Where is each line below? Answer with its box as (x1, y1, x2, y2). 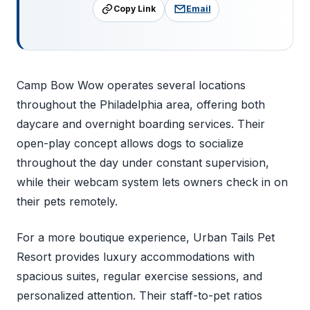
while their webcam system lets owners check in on (17, 175, 288, 190)
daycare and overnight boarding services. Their (17, 117, 265, 131)
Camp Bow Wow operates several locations (17, 78, 246, 93)
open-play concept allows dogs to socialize (17, 136, 244, 151)
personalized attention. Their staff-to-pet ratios (17, 289, 262, 303)
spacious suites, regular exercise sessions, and (17, 269, 262, 284)
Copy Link (113, 3, 156, 14)
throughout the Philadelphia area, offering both (17, 98, 265, 112)
